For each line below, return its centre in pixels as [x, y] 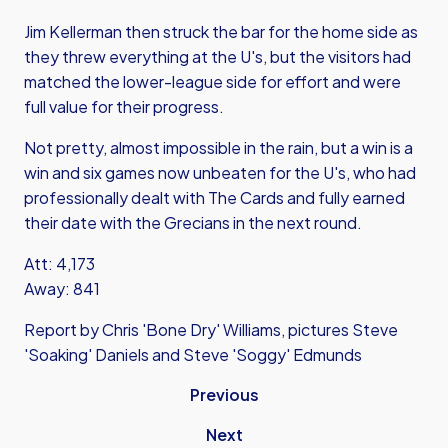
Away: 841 [62, 288]
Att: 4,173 [59, 263]
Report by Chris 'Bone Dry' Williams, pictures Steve [211, 329]
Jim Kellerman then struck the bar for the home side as [221, 31]
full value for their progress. [124, 106]
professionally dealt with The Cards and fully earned [214, 197]
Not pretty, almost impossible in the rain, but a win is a [218, 147]
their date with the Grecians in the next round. [193, 222]
